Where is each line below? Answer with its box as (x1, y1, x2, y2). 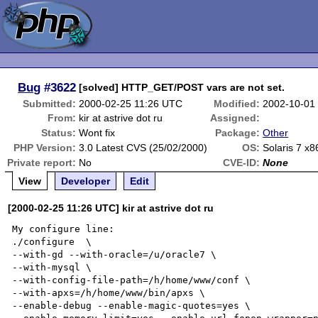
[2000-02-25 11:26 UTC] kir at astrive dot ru (8, 202, 214, 214)
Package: (215, 127, 261, 138)
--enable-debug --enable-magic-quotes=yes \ (12, 300, 251, 311)
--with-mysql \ (12, 262, 92, 273)
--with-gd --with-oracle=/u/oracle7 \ (12, 249, 217, 260)
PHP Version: (13, 142, 77, 153)
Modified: (214, 98, 261, 109)
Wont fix (79, 127, 116, 138)
